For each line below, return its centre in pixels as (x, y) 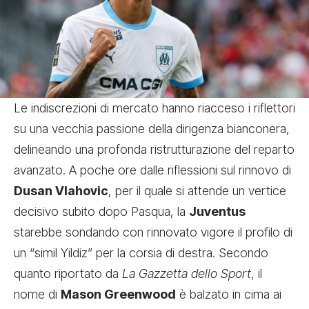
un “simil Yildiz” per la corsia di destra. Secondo (141, 252)
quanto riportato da (68, 273)
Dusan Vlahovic (61, 190)
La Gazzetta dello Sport (187, 273)
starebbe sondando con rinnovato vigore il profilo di (153, 232)
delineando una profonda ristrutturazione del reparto (154, 149)
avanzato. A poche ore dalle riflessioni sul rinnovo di (152, 170)
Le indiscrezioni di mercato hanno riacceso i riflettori (154, 108)
